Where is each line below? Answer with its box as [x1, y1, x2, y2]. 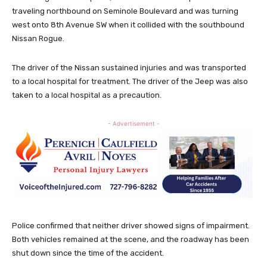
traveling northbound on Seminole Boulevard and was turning [12, 6, 238, 15]
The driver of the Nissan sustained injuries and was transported [12, 63, 246, 72]
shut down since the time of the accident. [12, 249, 164, 258]
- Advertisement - [107, 119, 160, 127]
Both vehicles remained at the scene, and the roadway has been [12, 235, 249, 244]
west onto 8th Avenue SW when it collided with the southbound [12, 20, 244, 29]
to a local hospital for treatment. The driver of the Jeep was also [12, 76, 248, 86]
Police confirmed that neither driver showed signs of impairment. [12, 221, 250, 231]
